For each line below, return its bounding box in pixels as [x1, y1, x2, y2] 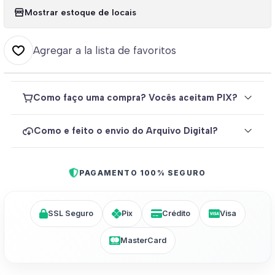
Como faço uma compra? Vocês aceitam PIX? [33, 92, 238, 104]
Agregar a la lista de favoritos [33, 44, 176, 56]
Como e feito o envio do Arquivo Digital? [34, 125, 218, 137]
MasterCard [120, 235, 166, 245]
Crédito [161, 208, 190, 218]
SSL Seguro [47, 208, 93, 218]
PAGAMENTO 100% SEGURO [79, 168, 206, 177]
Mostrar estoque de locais [25, 7, 136, 18]
